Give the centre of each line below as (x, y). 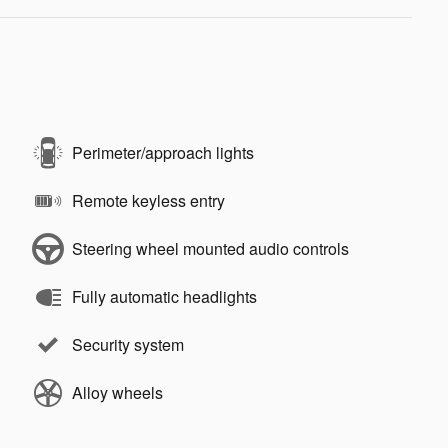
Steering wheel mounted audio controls (210, 248)
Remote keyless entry (148, 200)
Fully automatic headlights (164, 296)
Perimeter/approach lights (163, 152)
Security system (128, 344)
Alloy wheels (117, 392)
